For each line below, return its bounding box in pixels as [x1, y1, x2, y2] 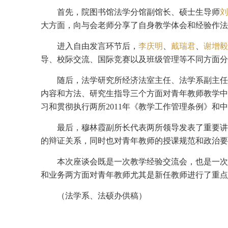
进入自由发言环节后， [57, 42, 138, 51]
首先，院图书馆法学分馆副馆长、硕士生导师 [57, 8, 220, 17]
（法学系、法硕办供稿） [57, 191, 147, 201]
